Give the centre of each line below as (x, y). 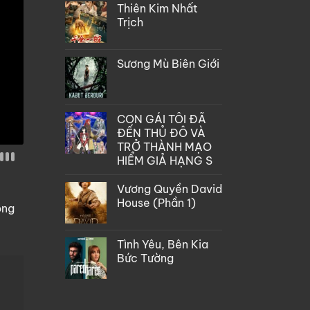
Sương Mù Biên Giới (168, 63)
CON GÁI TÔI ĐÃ (161, 119)
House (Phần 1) (156, 202)
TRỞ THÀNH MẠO (164, 146)
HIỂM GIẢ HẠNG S (164, 160)
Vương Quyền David (169, 189)
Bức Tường (145, 258)
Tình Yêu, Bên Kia (162, 244)
